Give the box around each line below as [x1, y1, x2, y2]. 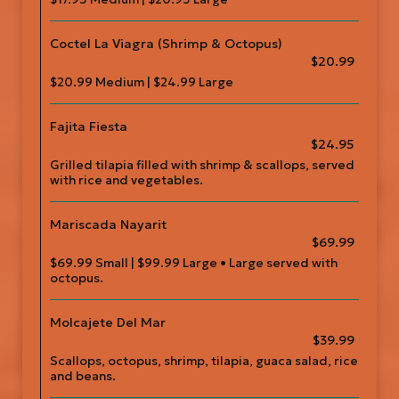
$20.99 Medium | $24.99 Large [50, 75, 233, 90]
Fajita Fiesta [50, 118, 127, 134]
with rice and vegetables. [50, 173, 203, 188]
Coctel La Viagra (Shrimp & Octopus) [50, 36, 282, 52]
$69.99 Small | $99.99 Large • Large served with [50, 256, 338, 271]
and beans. [50, 369, 116, 384]
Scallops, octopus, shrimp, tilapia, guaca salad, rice [50, 354, 358, 369]
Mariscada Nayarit [50, 216, 167, 232]
